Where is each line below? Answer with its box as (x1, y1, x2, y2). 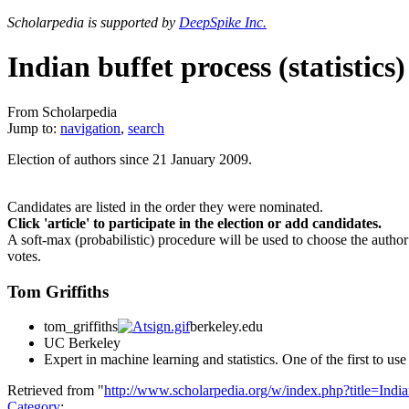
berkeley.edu (190, 319, 263, 335)
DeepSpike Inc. (179, 15, 267, 30)
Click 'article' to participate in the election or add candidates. (7, 215, 382, 231)
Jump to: (7, 120, 60, 136)
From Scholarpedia (7, 103, 117, 120)
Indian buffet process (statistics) (7, 50, 405, 84)
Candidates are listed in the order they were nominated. (7, 198, 323, 215)
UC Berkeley (44, 335, 121, 351)
